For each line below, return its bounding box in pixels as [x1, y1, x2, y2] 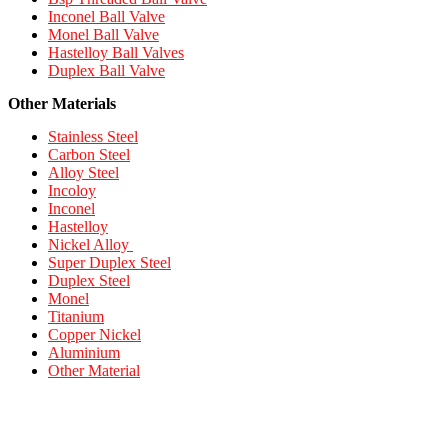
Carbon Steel [48, 146, 130, 164]
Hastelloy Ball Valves [48, 44, 184, 62]
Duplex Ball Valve [48, 62, 165, 80]
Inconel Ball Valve [48, 8, 165, 26]
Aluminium [48, 344, 120, 362]
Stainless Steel [48, 128, 138, 146]
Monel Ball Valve [48, 26, 159, 44]
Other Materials [8, 95, 116, 113]
